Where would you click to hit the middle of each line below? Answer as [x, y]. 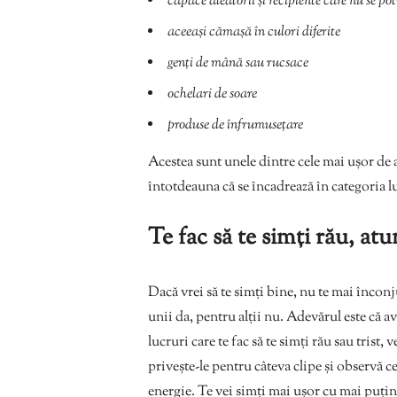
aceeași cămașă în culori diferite [254, 32]
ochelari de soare [212, 94]
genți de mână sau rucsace [238, 63]
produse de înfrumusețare [235, 125]
